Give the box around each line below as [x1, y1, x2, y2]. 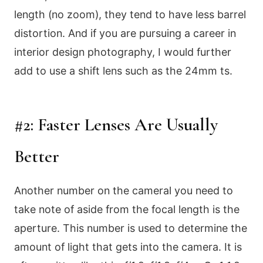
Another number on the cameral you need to [14, 184, 233, 197]
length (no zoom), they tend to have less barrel [14, 8, 246, 21]
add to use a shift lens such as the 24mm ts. [14, 65, 232, 77]
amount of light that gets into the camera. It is [14, 240, 242, 253]
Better [14, 145, 59, 167]
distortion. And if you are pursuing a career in [14, 27, 236, 39]
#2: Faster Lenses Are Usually [14, 113, 218, 136]
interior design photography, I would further [14, 46, 231, 58]
